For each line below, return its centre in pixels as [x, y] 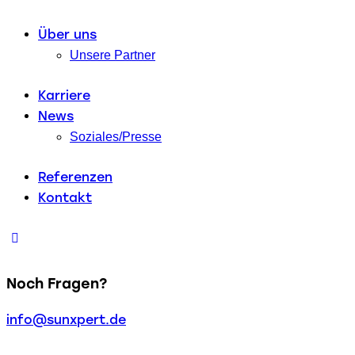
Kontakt [65, 197]
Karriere [64, 95]
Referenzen [75, 177]
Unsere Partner [113, 55]
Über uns [67, 34]
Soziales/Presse [116, 136]
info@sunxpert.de [66, 320]
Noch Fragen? [57, 284]
